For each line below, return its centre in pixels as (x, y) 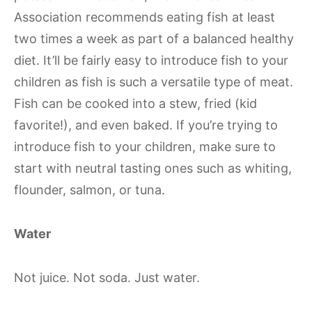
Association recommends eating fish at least (145, 17)
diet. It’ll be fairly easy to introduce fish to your (151, 60)
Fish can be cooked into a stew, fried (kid (135, 103)
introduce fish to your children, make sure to (145, 147)
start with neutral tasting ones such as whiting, (153, 168)
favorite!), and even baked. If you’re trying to (146, 125)
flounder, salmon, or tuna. (89, 190)
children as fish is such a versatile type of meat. (154, 82)
